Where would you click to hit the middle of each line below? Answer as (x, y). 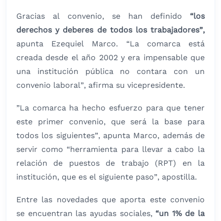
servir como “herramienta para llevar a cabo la (110, 149)
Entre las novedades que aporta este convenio (110, 200)
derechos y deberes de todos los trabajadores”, (110, 30)
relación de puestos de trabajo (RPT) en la (110, 163)
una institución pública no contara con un (110, 72)
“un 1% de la (180, 214)
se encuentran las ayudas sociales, (86, 214)
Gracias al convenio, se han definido (99, 16)
